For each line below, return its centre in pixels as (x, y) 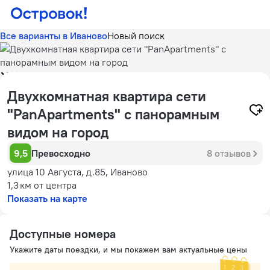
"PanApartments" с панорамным (113, 114)
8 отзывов (229, 153)
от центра (55, 185)
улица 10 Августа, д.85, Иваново (77, 172)
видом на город (58, 132)
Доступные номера (63, 234)
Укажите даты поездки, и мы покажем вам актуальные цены (128, 250)
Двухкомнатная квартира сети (107, 96)
